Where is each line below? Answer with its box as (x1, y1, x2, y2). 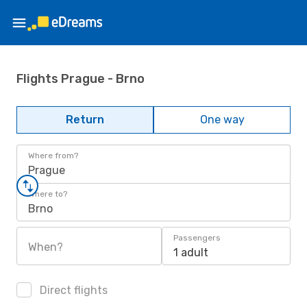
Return (66, 113, 104, 126)
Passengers (173, 233, 221, 243)
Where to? (28, 189, 67, 199)
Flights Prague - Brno (16, 71, 145, 86)
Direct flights (37, 284, 108, 297)
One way (199, 113, 245, 126)
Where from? (28, 151, 78, 160)
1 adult (173, 246, 208, 259)
